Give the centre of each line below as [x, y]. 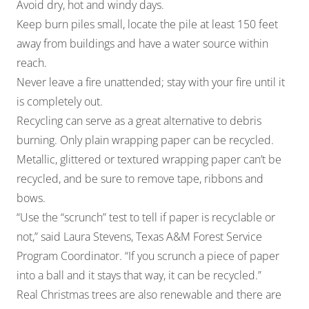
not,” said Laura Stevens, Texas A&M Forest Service [139, 236]
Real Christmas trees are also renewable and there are [149, 294]
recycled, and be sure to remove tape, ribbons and [140, 178]
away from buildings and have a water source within [142, 43]
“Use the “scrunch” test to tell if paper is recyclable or [146, 217]
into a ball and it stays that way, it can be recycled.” [139, 275]
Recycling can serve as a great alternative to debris [139, 120]
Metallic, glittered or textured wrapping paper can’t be [149, 159]
